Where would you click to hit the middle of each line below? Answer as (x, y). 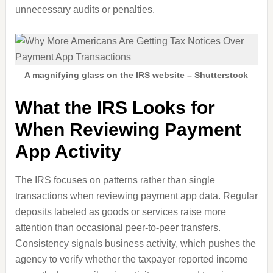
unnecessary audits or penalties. (85, 9)
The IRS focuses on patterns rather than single (115, 180)
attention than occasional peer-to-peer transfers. (118, 228)
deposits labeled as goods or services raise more (120, 212)
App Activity (68, 151)
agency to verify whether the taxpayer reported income (131, 259)
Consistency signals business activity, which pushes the (135, 243)
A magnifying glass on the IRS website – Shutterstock (136, 75)
